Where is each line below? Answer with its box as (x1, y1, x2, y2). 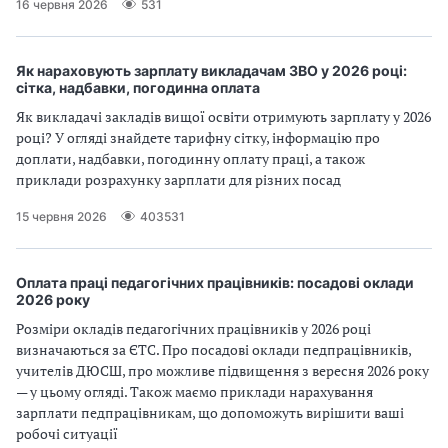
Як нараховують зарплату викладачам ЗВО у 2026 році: (16, 62, 407, 79)
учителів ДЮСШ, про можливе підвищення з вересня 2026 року (16, 361, 429, 380)
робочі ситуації (16, 424, 118, 443)
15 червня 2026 (16, 208, 107, 224)
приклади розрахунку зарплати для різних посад (16, 170, 341, 189)
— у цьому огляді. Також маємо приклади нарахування (16, 382, 373, 401)
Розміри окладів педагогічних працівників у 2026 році (16, 319, 371, 338)
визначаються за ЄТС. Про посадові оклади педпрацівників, (16, 340, 411, 359)
